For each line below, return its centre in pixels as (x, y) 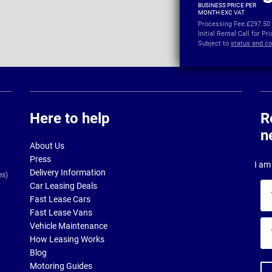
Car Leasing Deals (63, 186)
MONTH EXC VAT (221, 13)
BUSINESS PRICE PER (227, 5)
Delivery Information (68, 173)
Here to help (70, 119)
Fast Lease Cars (60, 199)
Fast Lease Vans (61, 213)
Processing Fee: (222, 24)
